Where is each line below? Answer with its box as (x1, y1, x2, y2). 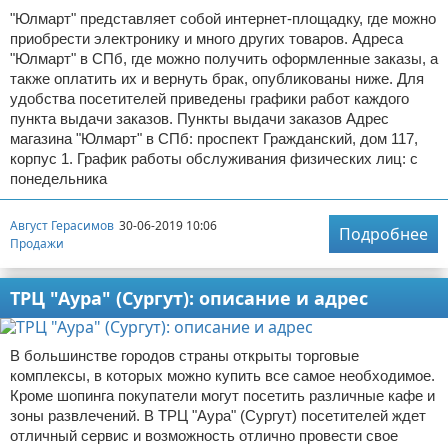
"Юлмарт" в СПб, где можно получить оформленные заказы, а (10, 50, 438, 67)
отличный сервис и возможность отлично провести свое (10, 427, 398, 444)
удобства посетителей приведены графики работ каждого (10, 90, 409, 107)
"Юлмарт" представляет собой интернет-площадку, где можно (10, 10, 436, 27)
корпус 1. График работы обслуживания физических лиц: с (10, 150, 418, 167)
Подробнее (339, 223, 428, 245)
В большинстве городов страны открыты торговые (10, 347, 359, 364)
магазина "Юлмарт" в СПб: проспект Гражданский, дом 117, (10, 130, 418, 147)
